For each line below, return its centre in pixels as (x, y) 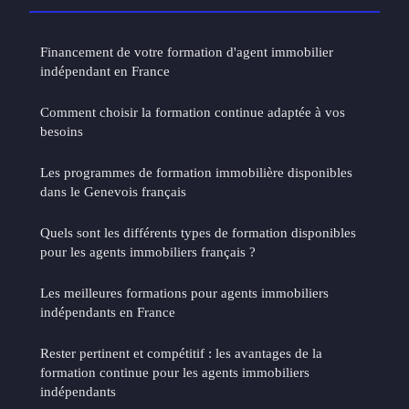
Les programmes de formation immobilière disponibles (196, 172)
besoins (62, 131)
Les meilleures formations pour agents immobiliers (184, 292)
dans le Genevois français (113, 191)
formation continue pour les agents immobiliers (175, 372)
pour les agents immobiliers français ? (148, 251)
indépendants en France (108, 311)
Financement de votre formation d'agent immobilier (187, 51)
